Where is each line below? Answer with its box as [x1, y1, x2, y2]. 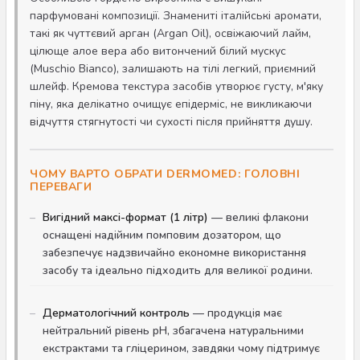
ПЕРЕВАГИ [30, 179, 92, 194]
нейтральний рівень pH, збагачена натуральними [43, 323, 304, 338]
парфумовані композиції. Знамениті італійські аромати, [30, 8, 321, 23]
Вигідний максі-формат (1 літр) [43, 210, 208, 225]
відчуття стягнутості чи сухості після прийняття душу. [30, 114, 313, 129]
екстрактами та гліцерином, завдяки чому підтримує [43, 341, 320, 356]
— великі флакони [208, 210, 309, 225]
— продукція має [190, 305, 282, 321]
